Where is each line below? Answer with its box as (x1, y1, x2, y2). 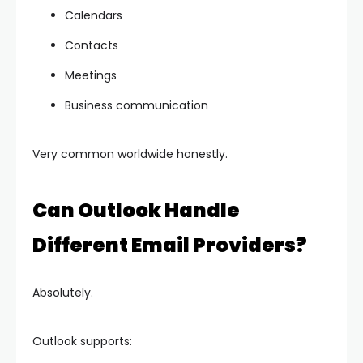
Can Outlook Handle (32, 197, 240, 224)
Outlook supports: (32, 333, 132, 350)
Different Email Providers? (32, 232, 307, 259)
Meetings (65, 67, 117, 84)
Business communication (65, 97, 208, 114)
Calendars (65, 7, 122, 24)
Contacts (65, 37, 118, 54)
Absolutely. (32, 284, 93, 301)
